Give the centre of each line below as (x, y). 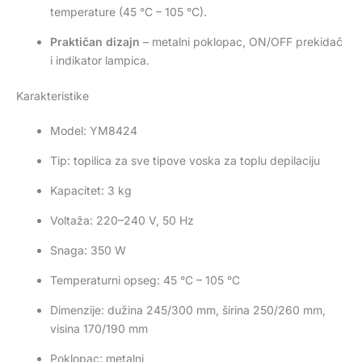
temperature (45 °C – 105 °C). (128, 11)
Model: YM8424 (94, 130)
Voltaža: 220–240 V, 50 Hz (122, 220)
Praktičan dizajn (95, 41)
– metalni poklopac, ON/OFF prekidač (241, 41)
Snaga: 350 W (88, 250)
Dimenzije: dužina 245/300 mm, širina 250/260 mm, (188, 309)
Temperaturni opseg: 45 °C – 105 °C (145, 280)
